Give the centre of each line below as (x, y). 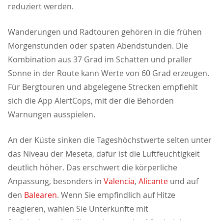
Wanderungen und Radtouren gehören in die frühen (105, 32)
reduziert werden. (41, 7)
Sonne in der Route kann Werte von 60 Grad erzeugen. (109, 73)
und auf (184, 181)
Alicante (154, 181)
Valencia (119, 181)
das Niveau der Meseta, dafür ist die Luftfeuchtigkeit (104, 154)
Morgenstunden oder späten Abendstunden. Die (98, 46)
